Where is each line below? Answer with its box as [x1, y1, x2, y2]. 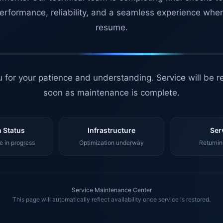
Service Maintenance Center [71, 186, 152, 194]
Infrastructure [87, 126, 135, 134]
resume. [95, 22, 128, 32]
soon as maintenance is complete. [43, 88, 180, 98]
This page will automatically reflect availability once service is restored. [12, 196, 211, 203]
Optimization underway [79, 139, 144, 146]
